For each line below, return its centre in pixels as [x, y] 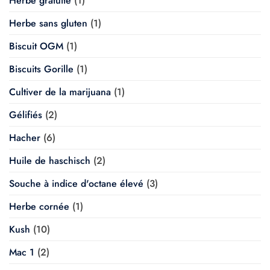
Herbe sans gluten [48, 23]
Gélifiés [26, 115]
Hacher [25, 137]
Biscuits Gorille [41, 69]
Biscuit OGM [36, 46]
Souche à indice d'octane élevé [76, 183]
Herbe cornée [39, 206]
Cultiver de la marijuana [60, 92]
